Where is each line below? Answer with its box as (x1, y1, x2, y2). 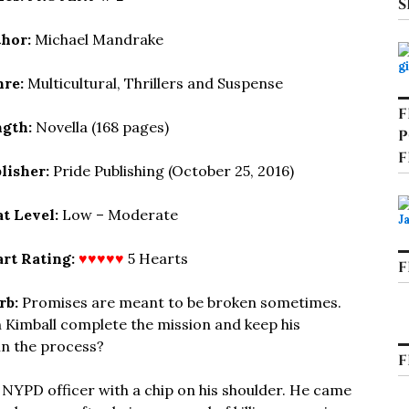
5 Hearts (124, 249, 188, 267)
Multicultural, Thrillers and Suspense (24, 74, 283, 92)
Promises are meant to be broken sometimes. (18, 293, 341, 311)
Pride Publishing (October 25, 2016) (49, 162, 294, 180)
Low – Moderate (58, 205, 178, 224)
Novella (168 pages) (32, 118, 169, 136)
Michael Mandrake (31, 30, 163, 48)
